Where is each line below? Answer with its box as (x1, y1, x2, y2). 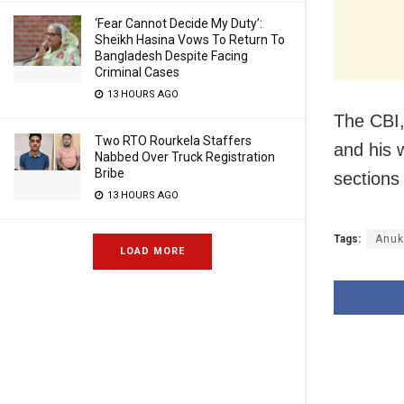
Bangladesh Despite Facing (95, 49, 248, 63)
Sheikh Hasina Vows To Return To (95, 32, 285, 47)
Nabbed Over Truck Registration (95, 150, 275, 164)
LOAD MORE (120, 245, 185, 257)
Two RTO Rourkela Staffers (95, 133, 252, 148)
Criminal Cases (95, 65, 179, 79)
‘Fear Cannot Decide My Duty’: (95, 16, 262, 31)
